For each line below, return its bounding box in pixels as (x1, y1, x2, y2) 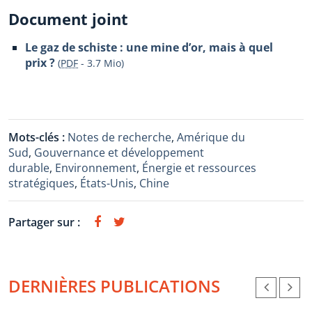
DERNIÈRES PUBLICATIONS (8, 274, 220, 297)
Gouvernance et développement (34, 145, 204, 160)
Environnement (55, 160, 136, 175)
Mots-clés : (8, 130, 68, 145)
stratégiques (8, 175, 75, 191)
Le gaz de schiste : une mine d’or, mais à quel (25, 40, 273, 55)
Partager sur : (8, 214, 80, 230)
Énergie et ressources (142, 160, 256, 175)
